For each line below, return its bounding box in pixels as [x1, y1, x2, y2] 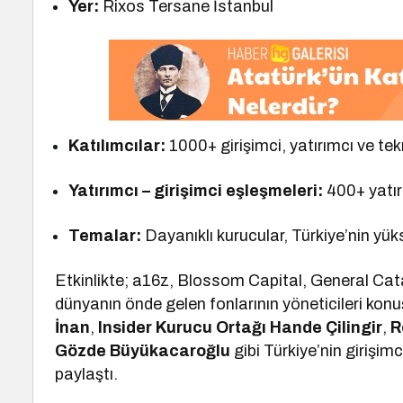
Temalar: [68, 227, 141, 245]
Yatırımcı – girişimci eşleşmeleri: [68, 182, 324, 200]
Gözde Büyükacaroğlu [55, 342, 231, 360]
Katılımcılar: [68, 137, 166, 155]
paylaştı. [55, 365, 118, 383]
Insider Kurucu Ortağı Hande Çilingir [98, 318, 383, 336]
